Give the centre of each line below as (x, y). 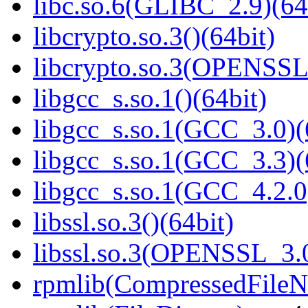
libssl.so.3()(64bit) (133, 222)
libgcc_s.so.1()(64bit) (150, 98)
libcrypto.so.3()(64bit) (154, 36)
